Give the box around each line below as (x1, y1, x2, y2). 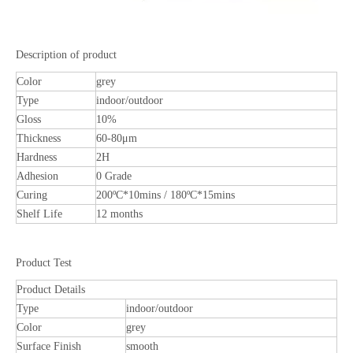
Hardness (17, 151, 57, 163)
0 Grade (96, 170, 132, 182)
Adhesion (17, 170, 58, 182)
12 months (96, 208, 143, 220)
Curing (17, 189, 47, 201)
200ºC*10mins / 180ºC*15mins (96, 189, 235, 201)
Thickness (17, 132, 61, 144)
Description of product (16, 49, 117, 61)
